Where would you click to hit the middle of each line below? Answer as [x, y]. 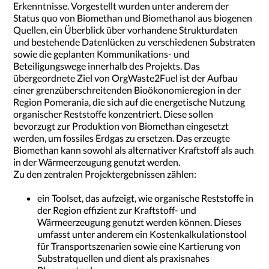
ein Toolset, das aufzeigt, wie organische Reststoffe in [146, 198]
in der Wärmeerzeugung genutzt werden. [97, 162]
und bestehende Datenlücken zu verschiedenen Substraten [134, 41]
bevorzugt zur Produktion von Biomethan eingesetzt [121, 125]
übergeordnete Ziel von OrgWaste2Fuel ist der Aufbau [126, 77]
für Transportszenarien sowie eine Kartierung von [139, 246]
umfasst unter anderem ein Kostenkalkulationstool [142, 234]
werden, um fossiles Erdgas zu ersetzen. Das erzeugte [122, 138]
